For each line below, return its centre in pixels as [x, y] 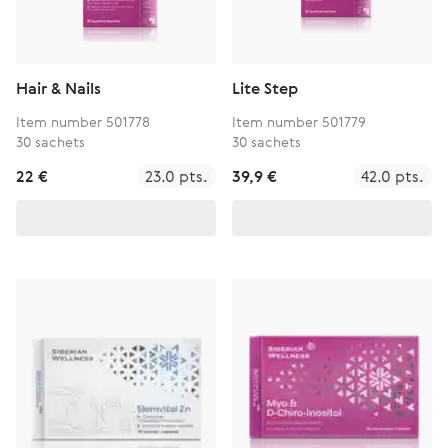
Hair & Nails [58, 88]
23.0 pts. [176, 176]
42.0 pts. [392, 176]
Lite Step [265, 88]
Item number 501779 [299, 121]
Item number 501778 [83, 121]
